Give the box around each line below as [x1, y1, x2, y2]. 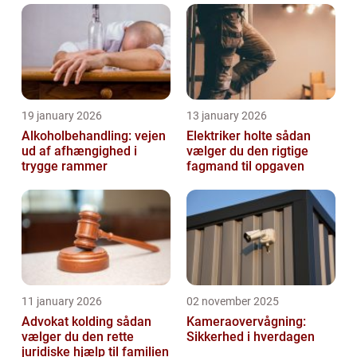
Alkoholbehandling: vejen [22, 128, 166, 144]
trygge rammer [22, 159, 108, 175]
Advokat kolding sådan [22, 314, 116, 330]
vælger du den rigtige [186, 143, 308, 159]
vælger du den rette [22, 329, 134, 345]
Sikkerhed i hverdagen [186, 329, 315, 345]
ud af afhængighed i [22, 143, 137, 159]
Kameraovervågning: [186, 314, 306, 330]
